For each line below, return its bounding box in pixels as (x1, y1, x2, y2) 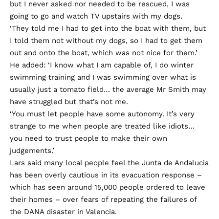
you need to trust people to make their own (10, 133, 167, 143)
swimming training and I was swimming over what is (10, 72, 196, 82)
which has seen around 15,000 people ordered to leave (10, 182, 205, 192)
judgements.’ (10, 146, 54, 155)
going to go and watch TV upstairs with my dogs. (10, 11, 182, 21)
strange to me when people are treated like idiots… (10, 121, 195, 131)
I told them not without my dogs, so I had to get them (10, 36, 202, 45)
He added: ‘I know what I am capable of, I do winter (10, 60, 194, 69)
